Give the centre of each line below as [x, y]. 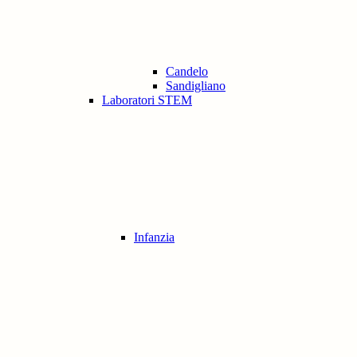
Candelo [187, 72]
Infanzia [154, 237]
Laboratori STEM [147, 100]
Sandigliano [196, 86]
